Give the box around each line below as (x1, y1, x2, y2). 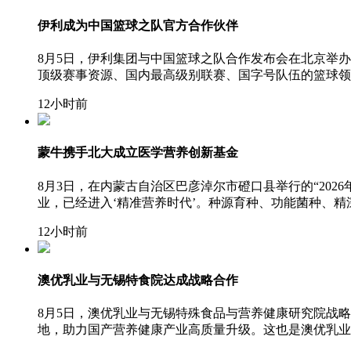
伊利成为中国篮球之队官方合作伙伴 (38, 18, 238, 32)
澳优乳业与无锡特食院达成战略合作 (38, 273, 238, 287)
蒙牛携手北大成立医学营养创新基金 (38, 146, 238, 160)
